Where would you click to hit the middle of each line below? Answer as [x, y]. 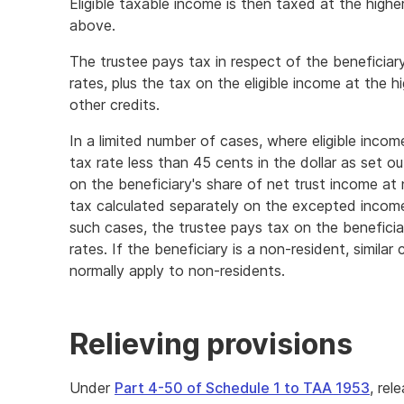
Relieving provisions [211, 344]
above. [92, 25]
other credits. [115, 105]
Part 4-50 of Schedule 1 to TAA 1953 [242, 388]
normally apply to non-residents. [177, 271]
